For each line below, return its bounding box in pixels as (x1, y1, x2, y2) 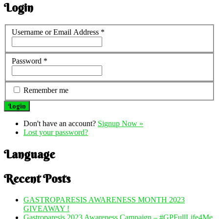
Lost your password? (23, 128, 88, 137)
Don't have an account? (23, 119, 98, 128)
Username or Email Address (12, 28, 101, 37)
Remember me (23, 86, 68, 95)
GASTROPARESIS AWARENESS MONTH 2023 (23, 196, 185, 204)
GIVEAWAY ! (23, 204, 69, 213)
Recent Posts (4, 171, 70, 186)
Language (4, 147, 55, 162)
